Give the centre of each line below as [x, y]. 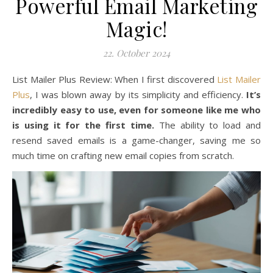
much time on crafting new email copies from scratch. [123, 155]
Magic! [136, 29]
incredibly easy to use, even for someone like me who [136, 110]
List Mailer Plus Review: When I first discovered [117, 79]
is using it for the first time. [83, 125]
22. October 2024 [136, 53]
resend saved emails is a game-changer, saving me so [136, 140]
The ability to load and [207, 125]
